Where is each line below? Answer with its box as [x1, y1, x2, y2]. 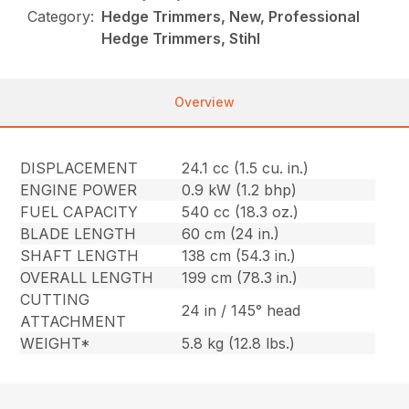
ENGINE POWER [20, 181, 138, 200]
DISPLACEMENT [20, 159, 139, 178]
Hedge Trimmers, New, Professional [101, 7, 361, 26]
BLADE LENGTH [20, 225, 137, 244]
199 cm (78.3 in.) [182, 268, 299, 288]
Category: [27, 7, 95, 26]
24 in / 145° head [182, 301, 301, 320]
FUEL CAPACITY [20, 203, 139, 222]
